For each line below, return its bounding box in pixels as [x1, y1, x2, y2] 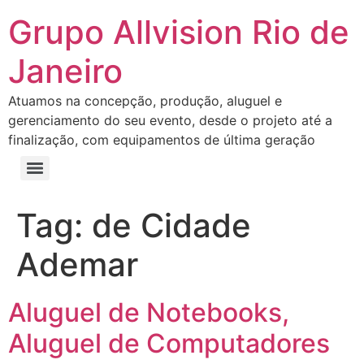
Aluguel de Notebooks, [8, 297, 289, 328]
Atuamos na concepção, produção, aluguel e [8, 93, 282, 109]
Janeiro [8, 51, 123, 91]
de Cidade [92, 206, 251, 245]
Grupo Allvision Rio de [8, 12, 349, 52]
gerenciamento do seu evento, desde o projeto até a [8, 112, 332, 128]
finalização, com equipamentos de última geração [8, 132, 315, 148]
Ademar [16, 245, 138, 284]
